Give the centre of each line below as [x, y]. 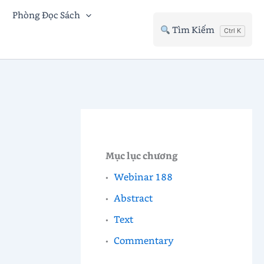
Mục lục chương [141, 155]
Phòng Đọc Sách [46, 15]
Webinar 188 [143, 176]
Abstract [133, 197]
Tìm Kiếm [193, 29]
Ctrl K [232, 30]
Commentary [144, 240]
